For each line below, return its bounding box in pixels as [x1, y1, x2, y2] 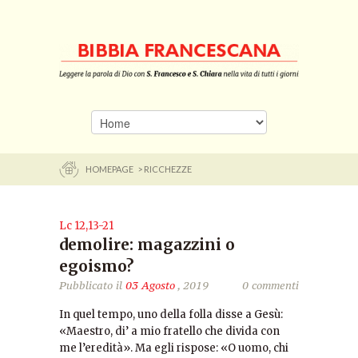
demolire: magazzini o [59, 235, 235, 254]
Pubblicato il [59, 278, 125, 292]
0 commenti [242, 278, 299, 292]
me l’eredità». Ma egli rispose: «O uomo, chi [59, 341, 288, 355]
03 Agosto [125, 278, 175, 292]
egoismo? [59, 257, 133, 276]
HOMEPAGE [86, 164, 135, 174]
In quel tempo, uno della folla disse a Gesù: [59, 308, 283, 321]
